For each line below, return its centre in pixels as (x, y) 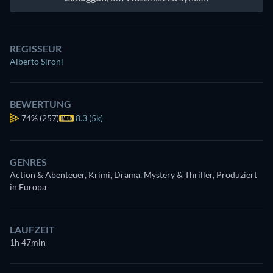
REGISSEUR (36, 48)
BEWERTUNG (41, 104)
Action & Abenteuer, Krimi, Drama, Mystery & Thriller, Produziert (133, 174)
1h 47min (28, 242)
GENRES (28, 161)
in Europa (28, 186)
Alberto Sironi (37, 61)
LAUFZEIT (32, 229)
